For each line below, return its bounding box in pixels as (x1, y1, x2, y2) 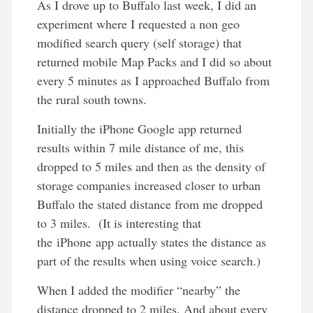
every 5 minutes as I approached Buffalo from (37, 72, 270, 89)
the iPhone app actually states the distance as (37, 233, 267, 251)
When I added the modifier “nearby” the (37, 282, 241, 299)
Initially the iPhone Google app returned (37, 120, 242, 138)
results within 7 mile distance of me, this (37, 139, 245, 156)
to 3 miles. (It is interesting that (37, 214, 202, 232)
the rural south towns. (37, 91, 147, 108)
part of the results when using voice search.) (37, 252, 261, 270)
